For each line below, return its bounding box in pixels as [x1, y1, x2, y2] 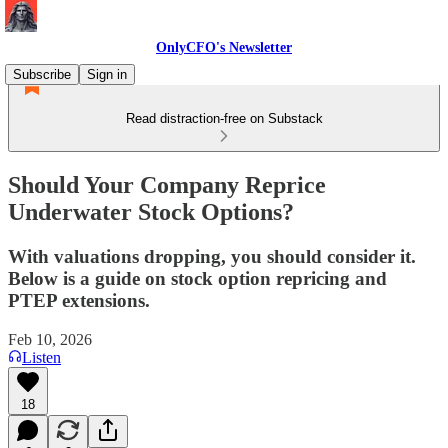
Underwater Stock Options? [8, 198, 294, 225]
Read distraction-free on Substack [125, 111, 323, 126]
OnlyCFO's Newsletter [156, 40, 292, 55]
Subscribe [13, 67, 71, 82]
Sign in [87, 67, 127, 82]
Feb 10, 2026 [8, 330, 92, 348]
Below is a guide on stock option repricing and [8, 267, 387, 289]
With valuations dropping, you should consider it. [8, 245, 416, 267]
